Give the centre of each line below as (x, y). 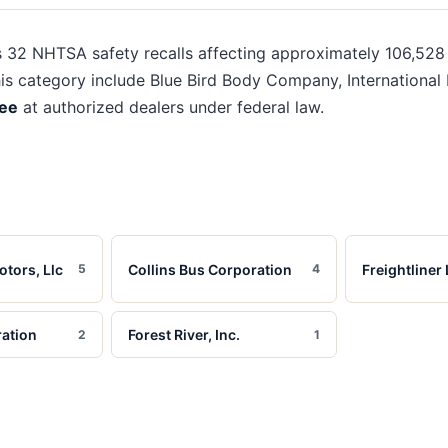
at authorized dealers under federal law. (171, 107)
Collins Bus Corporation (210, 269)
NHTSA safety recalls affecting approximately (206, 53)
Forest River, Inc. (184, 334)
